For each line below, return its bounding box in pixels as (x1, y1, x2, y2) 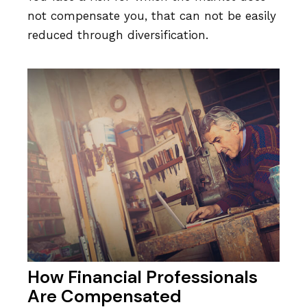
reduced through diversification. (27, 27, 208, 42)
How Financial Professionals (27, 265, 258, 288)
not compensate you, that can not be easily (27, 8, 276, 23)
